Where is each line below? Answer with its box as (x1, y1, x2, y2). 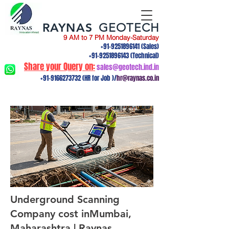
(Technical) (129, 51, 159, 60)
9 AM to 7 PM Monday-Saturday (63, 33, 159, 41)
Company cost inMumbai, (10, 208, 131, 220)
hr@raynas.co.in (117, 73, 159, 83)
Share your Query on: (24, 60, 95, 73)
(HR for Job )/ (81, 73, 117, 83)
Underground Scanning (10, 193, 120, 205)
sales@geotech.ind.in (97, 62, 159, 73)
